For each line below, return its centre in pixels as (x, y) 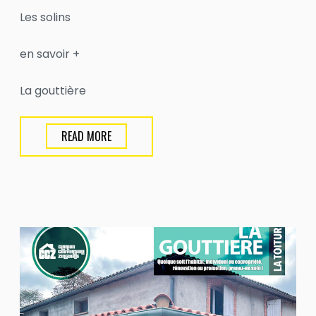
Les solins (45, 18)
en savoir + (49, 54)
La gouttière (53, 91)
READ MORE (86, 136)
